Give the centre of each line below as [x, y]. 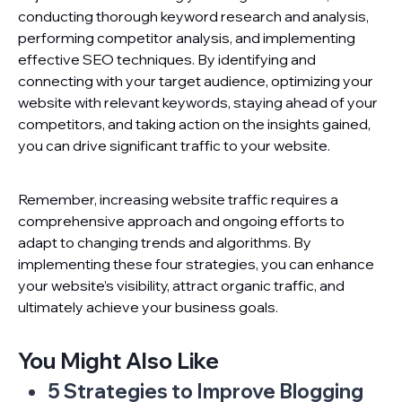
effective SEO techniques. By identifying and [167, 59]
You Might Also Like [118, 360]
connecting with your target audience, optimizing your [196, 80]
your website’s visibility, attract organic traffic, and [181, 285]
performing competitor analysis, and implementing [187, 37]
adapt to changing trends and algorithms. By [165, 242]
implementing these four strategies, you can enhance [196, 263]
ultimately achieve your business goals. [148, 306]
